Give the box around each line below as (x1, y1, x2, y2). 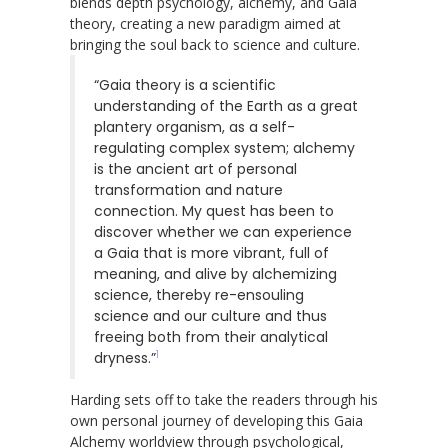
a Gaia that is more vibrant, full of (94, 242, 329, 263)
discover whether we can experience (94, 221, 352, 242)
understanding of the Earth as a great (94, 95, 358, 116)
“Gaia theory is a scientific (94, 74, 276, 95)
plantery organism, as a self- (94, 116, 295, 137)
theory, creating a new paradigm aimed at (70, 13, 341, 33)
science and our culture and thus (94, 305, 327, 326)
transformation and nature (94, 179, 283, 200)
